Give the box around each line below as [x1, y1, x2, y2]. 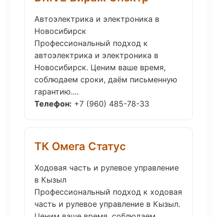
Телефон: [34, 99, 72, 108]
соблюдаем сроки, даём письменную [34, 75, 177, 84]
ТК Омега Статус [34, 139, 126, 153]
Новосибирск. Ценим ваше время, [34, 62, 166, 72]
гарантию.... [34, 87, 78, 96]
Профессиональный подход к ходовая [34, 187, 182, 197]
